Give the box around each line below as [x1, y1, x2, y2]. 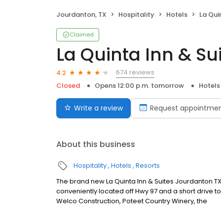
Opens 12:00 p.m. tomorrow [95, 81, 184, 91]
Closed [56, 81, 80, 91]
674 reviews [116, 68, 154, 77]
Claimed [70, 31, 94, 39]
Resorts [136, 161, 160, 171]
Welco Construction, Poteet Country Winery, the [56, 196, 207, 206]
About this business [56, 139, 135, 150]
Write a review [74, 103, 123, 113]
